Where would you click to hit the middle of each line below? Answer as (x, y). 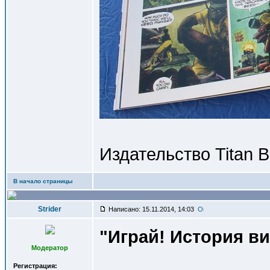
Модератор (50, 248)
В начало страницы (43, 181)
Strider (50, 209)
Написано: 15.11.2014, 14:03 (152, 209)
